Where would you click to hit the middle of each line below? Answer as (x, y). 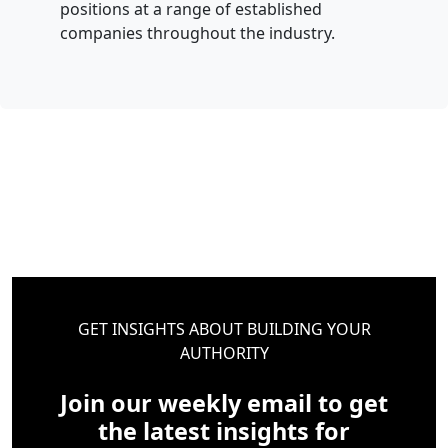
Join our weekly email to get (224, 403)
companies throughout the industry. (197, 33)
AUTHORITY (224, 353)
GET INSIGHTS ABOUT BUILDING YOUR (224, 329)
